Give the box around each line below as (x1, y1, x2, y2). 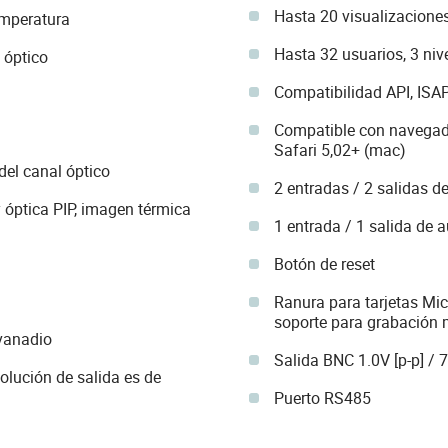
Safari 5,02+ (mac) (273, 138, 406, 161)
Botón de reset (273, 252, 375, 275)
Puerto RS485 (273, 386, 371, 409)
